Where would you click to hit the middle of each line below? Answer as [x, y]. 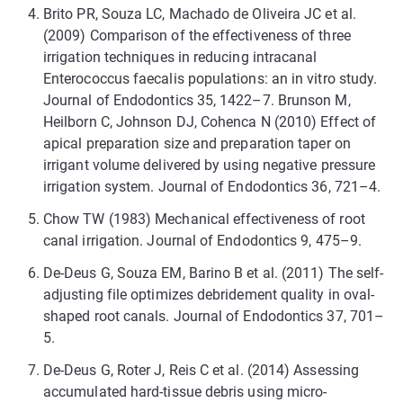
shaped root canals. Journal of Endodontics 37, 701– [214, 316]
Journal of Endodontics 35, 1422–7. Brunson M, [197, 100]
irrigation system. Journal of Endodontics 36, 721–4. [212, 186]
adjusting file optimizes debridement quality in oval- [209, 294]
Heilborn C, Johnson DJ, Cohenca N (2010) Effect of [210, 121]
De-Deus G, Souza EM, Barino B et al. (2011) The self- [214, 273]
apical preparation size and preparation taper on [197, 143]
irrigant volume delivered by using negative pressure [210, 165]
